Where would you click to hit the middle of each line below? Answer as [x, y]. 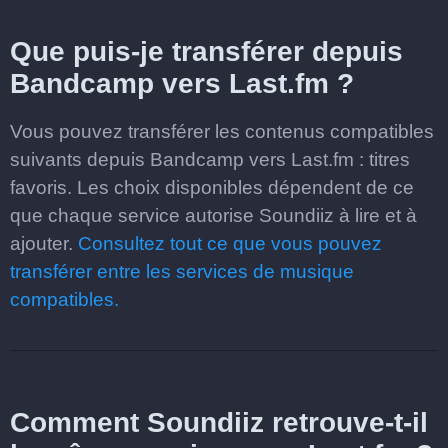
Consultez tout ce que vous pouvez [230, 243]
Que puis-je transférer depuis [206, 51]
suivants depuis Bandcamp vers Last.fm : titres [210, 159]
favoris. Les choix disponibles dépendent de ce [212, 187]
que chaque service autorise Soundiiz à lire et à [213, 215]
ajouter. [44, 243]
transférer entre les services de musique [182, 271]
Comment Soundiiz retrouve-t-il [219, 422]
